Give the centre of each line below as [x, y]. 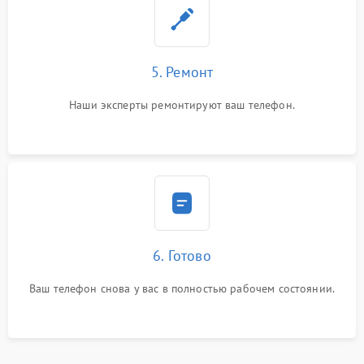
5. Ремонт [182, 72]
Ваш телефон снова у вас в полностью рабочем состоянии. [182, 288]
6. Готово [182, 256]
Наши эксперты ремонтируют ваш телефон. [182, 105]
